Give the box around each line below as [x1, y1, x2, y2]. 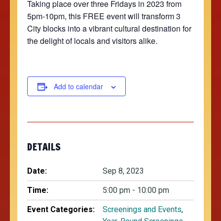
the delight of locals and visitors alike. [27, 35, 157, 46]
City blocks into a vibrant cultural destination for [27, 22, 191, 34]
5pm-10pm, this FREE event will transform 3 [27, 10, 181, 22]
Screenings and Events [103, 204, 182, 214]
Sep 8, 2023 [103, 166, 144, 176]
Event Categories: [27, 204, 95, 214]
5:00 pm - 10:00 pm [103, 185, 169, 195]
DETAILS [27, 140, 61, 153]
